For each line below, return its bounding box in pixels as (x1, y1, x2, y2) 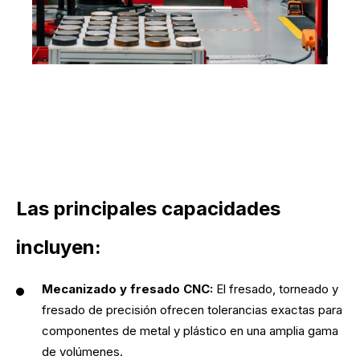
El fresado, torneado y (216, 281, 338, 297)
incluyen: (16, 235, 101, 259)
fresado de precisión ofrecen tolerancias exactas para (42, 302, 342, 317)
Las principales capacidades (16, 197, 280, 220)
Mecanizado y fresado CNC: (42, 281, 216, 297)
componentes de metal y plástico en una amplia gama (42, 323, 338, 338)
